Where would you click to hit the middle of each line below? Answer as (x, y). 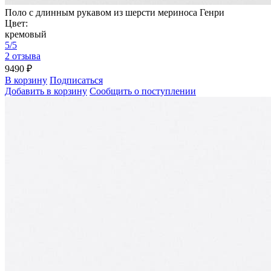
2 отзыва (23, 56)
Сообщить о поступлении (143, 91)
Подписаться (76, 80)
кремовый (26, 34)
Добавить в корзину (46, 91)
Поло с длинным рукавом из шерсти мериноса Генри (115, 13)
